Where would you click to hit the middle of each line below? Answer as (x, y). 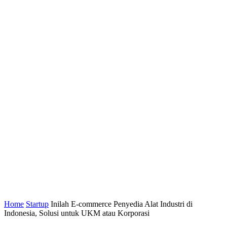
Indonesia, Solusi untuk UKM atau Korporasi (77, 213)
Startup (37, 204)
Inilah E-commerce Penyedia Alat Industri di (122, 204)
